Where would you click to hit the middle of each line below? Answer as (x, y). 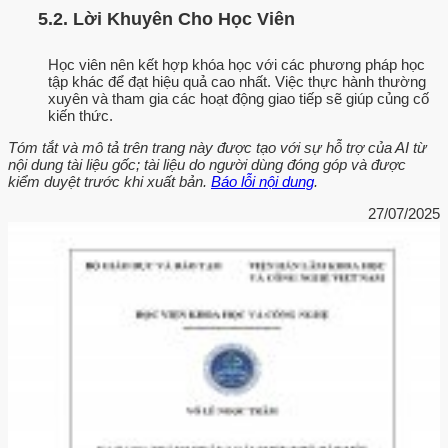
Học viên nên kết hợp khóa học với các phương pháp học (236, 64)
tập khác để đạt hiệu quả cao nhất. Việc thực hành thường (237, 81)
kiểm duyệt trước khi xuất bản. (109, 181)
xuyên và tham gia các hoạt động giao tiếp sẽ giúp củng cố (238, 98)
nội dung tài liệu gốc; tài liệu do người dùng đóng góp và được (207, 164)
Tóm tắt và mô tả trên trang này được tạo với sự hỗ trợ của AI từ (217, 147)
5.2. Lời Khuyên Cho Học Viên (166, 19)
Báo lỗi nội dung (262, 181)
